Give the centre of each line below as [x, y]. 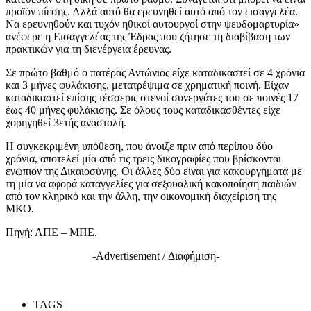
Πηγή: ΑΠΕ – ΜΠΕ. [51, 232]
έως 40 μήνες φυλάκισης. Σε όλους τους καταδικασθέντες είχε [143, 110]
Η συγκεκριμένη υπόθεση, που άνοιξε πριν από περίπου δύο [139, 146]
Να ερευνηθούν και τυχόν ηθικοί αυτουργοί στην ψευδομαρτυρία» [152, 24]
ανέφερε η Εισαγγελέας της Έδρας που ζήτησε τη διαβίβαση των [148, 36]
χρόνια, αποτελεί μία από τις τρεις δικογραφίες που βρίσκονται [143, 158]
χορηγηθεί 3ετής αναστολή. [66, 122]
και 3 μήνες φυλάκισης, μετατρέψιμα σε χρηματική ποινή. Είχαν [147, 85]
